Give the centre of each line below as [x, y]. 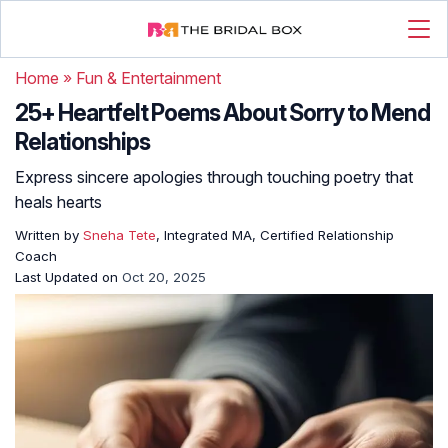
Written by [49, 235]
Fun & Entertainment [148, 78]
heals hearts [58, 202]
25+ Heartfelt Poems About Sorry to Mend [222, 113]
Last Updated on [68, 277]
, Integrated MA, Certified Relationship [275, 235]
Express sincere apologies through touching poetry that [214, 177]
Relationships [82, 142]
